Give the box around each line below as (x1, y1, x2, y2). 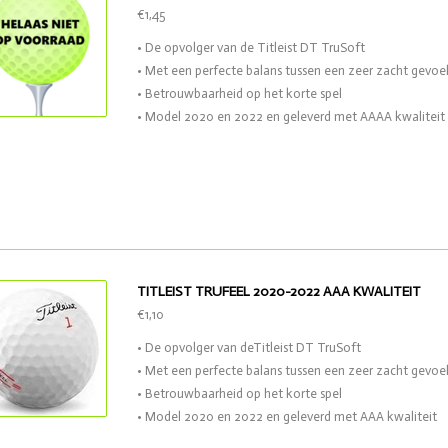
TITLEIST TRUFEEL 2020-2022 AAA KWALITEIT (137, 283, 421, 300)
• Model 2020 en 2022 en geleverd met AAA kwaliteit (137, 409, 437, 424)
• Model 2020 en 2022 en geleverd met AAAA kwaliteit (137, 109, 445, 124)
